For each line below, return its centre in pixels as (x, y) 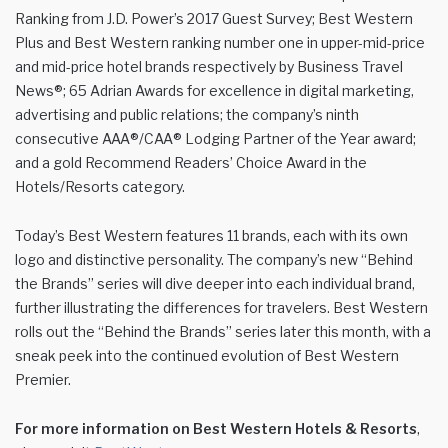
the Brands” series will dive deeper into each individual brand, (215, 283)
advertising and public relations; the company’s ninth (187, 114)
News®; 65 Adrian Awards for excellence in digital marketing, (214, 90)
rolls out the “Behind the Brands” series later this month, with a (223, 331)
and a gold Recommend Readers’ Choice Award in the (191, 162)
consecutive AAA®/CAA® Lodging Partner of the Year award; (215, 138)
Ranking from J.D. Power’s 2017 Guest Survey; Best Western (214, 18)
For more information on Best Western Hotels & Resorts (216, 428)
